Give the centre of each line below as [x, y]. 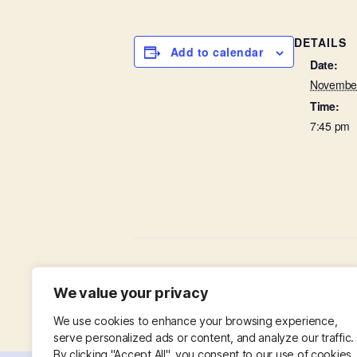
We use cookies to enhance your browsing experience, [196, 321]
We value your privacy [131, 293]
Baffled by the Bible [204, 271]
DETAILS [320, 42]
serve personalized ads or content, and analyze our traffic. [204, 337]
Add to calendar [217, 52]
